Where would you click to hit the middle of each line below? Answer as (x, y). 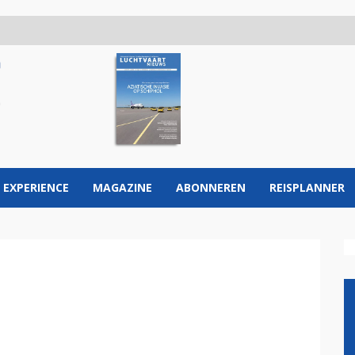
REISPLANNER (307, 187)
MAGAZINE (122, 187)
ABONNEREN (211, 187)
